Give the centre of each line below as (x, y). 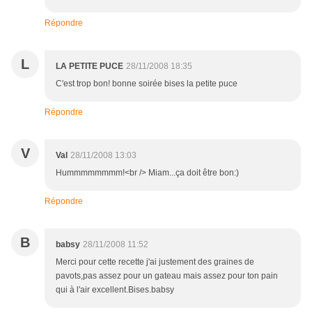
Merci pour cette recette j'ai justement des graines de (155, 262)
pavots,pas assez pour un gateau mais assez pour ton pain (167, 276)
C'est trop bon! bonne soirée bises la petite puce (147, 84)
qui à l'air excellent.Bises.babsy (115, 290)
